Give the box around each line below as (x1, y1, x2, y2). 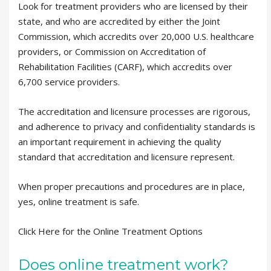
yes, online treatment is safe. (18, 195, 139, 207)
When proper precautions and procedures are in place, (18, 180, 245, 192)
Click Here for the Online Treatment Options (18, 225, 203, 237)
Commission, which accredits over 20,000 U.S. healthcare (18, 30, 254, 42)
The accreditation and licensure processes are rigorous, (18, 105, 250, 117)
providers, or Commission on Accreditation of (18, 45, 206, 57)
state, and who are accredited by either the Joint (18, 15, 220, 27)
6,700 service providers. (18, 76, 120, 88)
